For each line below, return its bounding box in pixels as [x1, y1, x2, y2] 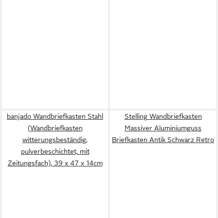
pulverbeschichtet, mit [20, 147, 90, 155]
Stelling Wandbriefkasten [124, 112, 202, 120]
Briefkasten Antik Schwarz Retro [112, 136, 214, 144]
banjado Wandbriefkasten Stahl [7, 112, 103, 120]
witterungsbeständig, [22, 136, 88, 144]
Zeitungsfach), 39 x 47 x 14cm [7, 159, 103, 167]
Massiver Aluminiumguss [125, 124, 201, 132]
